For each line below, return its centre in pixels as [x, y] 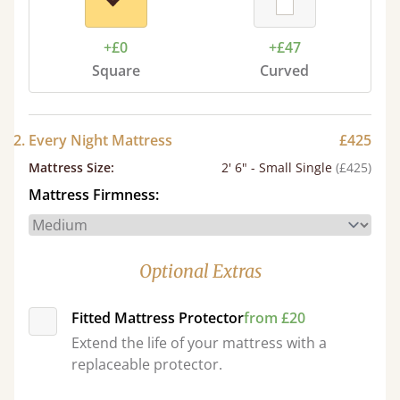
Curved [284, 71]
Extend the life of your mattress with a [199, 343]
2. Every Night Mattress [93, 140]
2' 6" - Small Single [277, 167]
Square [116, 71]
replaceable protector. [147, 364]
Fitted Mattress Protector [158, 318]
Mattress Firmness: [94, 195]
